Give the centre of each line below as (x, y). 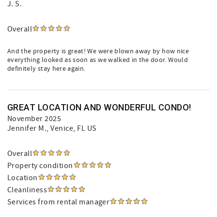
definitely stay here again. (46, 69)
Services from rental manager (59, 202)
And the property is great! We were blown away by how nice (98, 51)
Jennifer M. (27, 128)
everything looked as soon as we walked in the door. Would (98, 60)
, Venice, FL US (72, 128)
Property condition (40, 166)
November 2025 (34, 119)
